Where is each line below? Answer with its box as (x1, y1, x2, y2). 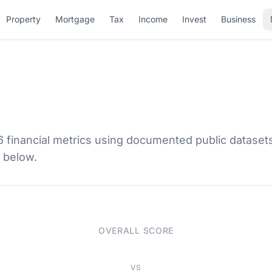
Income (138, 14, 168, 24)
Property (5, 14, 41, 24)
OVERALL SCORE (98, 225, 174, 236)
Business (220, 14, 256, 24)
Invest (182, 14, 206, 24)
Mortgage (55, 14, 95, 24)
